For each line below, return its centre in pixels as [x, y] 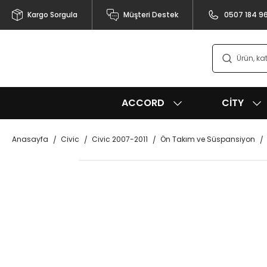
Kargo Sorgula [52, 15]
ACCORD [143, 103]
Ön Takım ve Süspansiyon [208, 139]
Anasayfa [30, 139]
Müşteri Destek [151, 15]
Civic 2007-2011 [120, 139]
